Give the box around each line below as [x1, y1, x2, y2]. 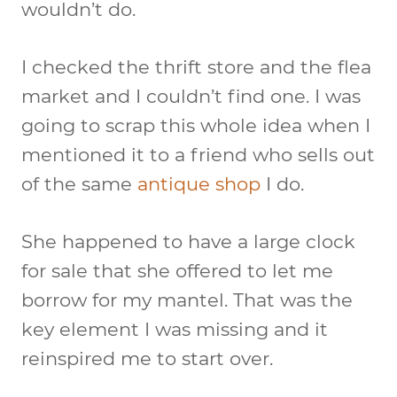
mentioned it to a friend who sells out [21, 143, 375, 166]
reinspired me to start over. [21, 346, 273, 370]
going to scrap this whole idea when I [21, 113, 370, 136]
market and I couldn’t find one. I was [21, 84, 361, 107]
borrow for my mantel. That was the [21, 288, 353, 311]
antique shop [137, 172, 261, 195]
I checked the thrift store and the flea [21, 55, 371, 78]
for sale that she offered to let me [21, 259, 333, 282]
